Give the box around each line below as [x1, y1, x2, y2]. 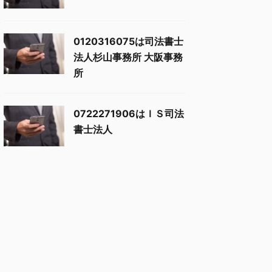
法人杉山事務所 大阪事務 [73, 51, 183, 64]
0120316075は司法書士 [73, 35, 183, 48]
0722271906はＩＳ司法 [73, 107, 184, 120]
